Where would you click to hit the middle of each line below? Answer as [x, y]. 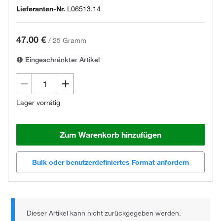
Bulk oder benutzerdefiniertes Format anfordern [110, 163]
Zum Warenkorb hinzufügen [110, 135]
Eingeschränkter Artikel [61, 60]
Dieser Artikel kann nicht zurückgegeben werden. [104, 213]
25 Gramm [70, 40]
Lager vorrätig [38, 103]
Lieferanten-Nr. [41, 9]
